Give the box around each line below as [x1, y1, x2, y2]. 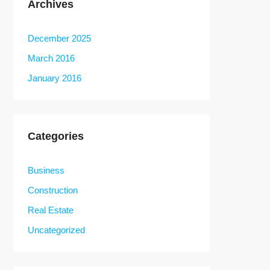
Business [28, 165, 64, 175]
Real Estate [28, 205, 74, 215]
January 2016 [28, 73, 81, 83]
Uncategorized [28, 225, 85, 235]
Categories [28, 130, 84, 142]
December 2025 [28, 33, 91, 43]
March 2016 [28, 53, 75, 63]
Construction [28, 185, 78, 195]
